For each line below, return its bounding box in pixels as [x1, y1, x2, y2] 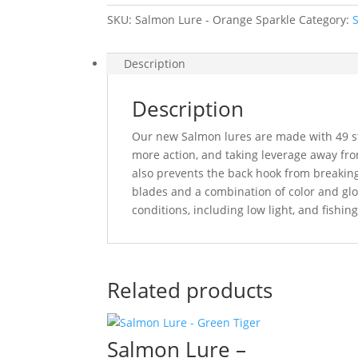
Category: [299, 12, 353, 27]
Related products [107, 276, 273, 304]
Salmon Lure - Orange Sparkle [135, 12, 296, 27]
